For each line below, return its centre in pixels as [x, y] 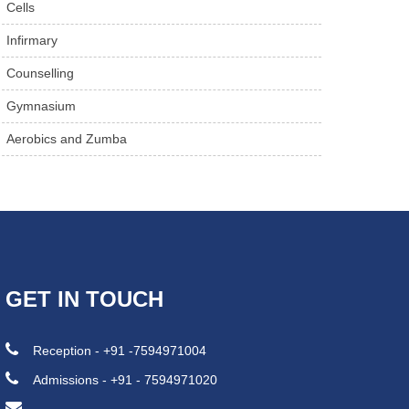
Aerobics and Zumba [67, 139]
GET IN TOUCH [85, 299]
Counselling [41, 73]
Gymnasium [42, 106]
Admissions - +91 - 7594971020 [126, 380]
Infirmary [32, 40]
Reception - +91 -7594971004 [120, 351]
